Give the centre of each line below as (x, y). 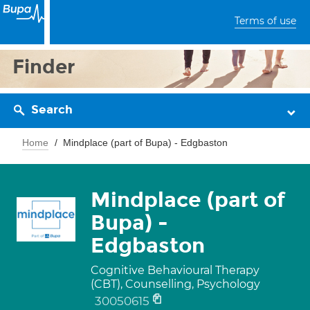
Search (52, 110)
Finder (44, 67)
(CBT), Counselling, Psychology (175, 284)
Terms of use (265, 21)
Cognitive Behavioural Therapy (175, 270)
